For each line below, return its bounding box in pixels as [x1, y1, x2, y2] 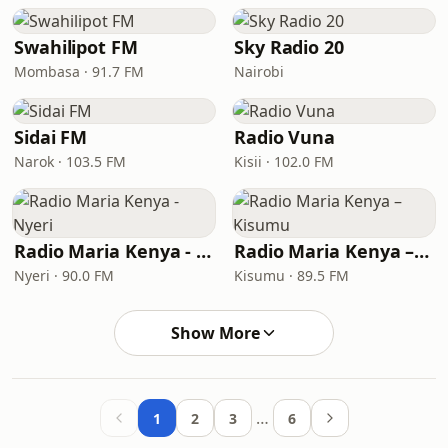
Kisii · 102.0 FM [234, 152, 334, 171]
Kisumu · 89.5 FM [234, 266, 349, 285]
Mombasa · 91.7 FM [14, 62, 144, 81]
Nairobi [234, 62, 284, 81]
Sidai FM [14, 125, 88, 149]
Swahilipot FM [14, 35, 138, 59]
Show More [170, 322, 260, 344]
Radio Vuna [234, 125, 336, 149]
